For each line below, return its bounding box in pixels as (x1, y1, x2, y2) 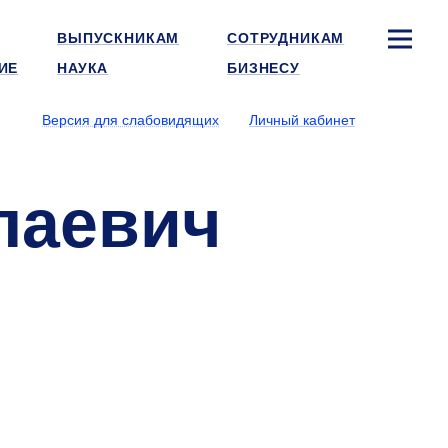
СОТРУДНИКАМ (227, 30, 345, 46)
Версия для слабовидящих (42, 112, 219, 128)
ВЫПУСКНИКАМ (57, 30, 180, 46)
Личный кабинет (249, 112, 355, 128)
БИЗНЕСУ (227, 60, 300, 76)
